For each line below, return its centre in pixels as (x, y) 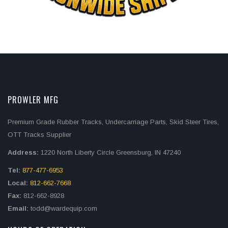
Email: (19, 208)
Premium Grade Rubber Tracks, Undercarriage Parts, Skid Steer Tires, (113, 122)
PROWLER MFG (33, 99)
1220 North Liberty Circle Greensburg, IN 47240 (110, 152)
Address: (23, 152)
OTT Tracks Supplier (39, 134)
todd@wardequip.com (64, 208)
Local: (19, 183)
